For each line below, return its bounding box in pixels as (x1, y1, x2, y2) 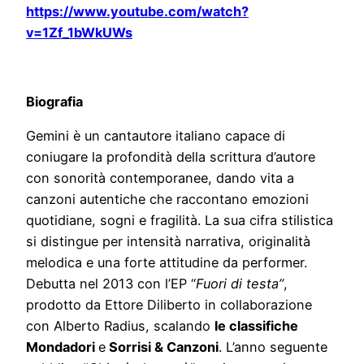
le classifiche (214, 318, 298, 335)
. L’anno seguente (219, 339, 327, 356)
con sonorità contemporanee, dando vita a (26, 170, 294, 187)
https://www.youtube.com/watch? (26, 3, 249, 20)
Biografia (26, 93, 83, 110)
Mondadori (26, 339, 98, 356)
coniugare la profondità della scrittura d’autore (26, 149, 315, 166)
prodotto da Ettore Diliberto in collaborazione (26, 297, 312, 314)
